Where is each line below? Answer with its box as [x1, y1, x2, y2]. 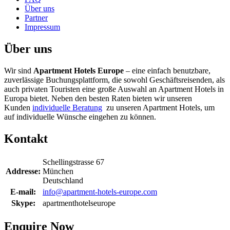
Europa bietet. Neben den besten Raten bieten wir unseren [4, 94, 192, 103]
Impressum [25, 23, 60, 32]
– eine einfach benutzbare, [124, 66, 210, 75]
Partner [25, 13, 48, 23]
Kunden [4, 103, 32, 112]
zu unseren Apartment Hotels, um [102, 103, 215, 112]
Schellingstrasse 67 [43, 157, 104, 166]
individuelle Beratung [32, 103, 102, 112]
